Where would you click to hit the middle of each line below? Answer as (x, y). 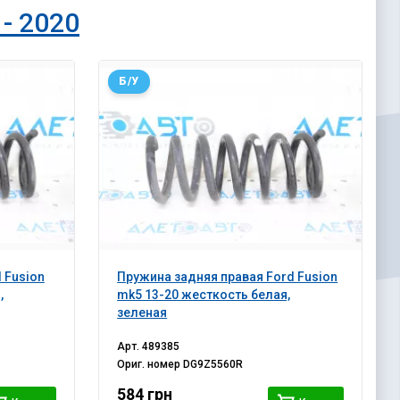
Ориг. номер (150, 365)
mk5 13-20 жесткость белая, (204, 295)
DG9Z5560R (213, 365)
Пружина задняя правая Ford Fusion (228, 277)
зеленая (142, 313)
